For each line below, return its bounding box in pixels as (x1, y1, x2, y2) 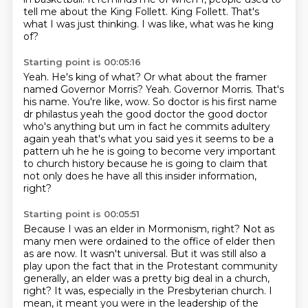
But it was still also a (170, 247, 266, 260)
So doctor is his (152, 96, 228, 108)
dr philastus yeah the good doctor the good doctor (23, 108, 267, 120)
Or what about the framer (143, 71, 267, 83)
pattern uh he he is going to (23, 145, 161, 157)
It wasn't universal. (79, 247, 170, 260)
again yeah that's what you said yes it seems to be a (23, 133, 274, 145)
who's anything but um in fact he (23, 120, 185, 133)
